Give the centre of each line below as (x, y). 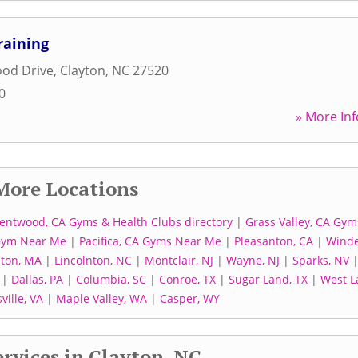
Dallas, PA (37, 279)
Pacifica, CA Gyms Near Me (150, 241)
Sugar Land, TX (268, 279)
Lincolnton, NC (93, 260)
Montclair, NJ (179, 260)
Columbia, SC (111, 279)
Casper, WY (189, 298)
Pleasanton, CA (274, 241)
